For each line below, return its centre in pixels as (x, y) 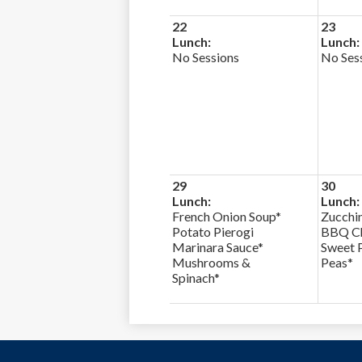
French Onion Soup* (227, 216)
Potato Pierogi (213, 232)
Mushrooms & (211, 262)
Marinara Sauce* (218, 247)
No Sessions (206, 57)
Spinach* (196, 278)
